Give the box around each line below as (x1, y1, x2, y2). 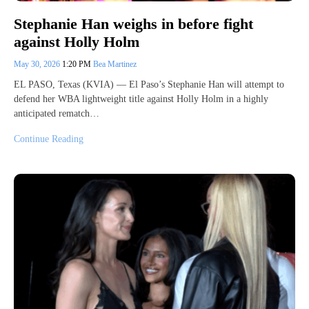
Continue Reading (14, 134, 83, 145)
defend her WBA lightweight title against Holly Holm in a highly (14, 94, 268, 105)
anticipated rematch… (14, 108, 99, 119)
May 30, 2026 (14, 59, 62, 70)
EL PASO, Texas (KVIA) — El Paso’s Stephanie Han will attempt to (14, 79, 284, 90)
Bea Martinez (93, 59, 137, 70)
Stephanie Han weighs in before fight (14, 15, 253, 33)
